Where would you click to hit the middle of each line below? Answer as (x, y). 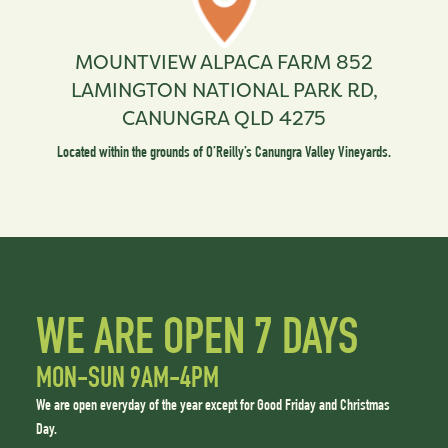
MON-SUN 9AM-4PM (127, 380)
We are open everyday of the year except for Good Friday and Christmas (212, 406)
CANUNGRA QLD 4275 (224, 118)
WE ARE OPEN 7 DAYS (196, 342)
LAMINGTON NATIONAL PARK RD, (224, 90)
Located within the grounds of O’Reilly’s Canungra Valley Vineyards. (224, 154)
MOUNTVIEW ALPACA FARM (205, 62)
